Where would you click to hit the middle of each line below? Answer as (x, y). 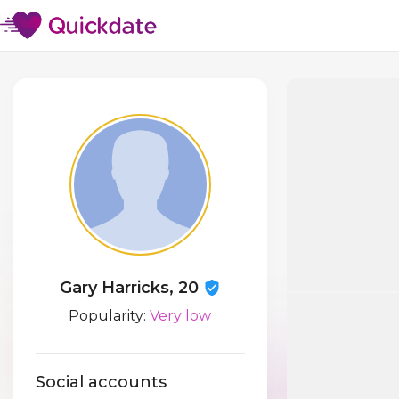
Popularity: (110, 316)
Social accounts (101, 383)
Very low (181, 316)
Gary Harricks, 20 (131, 288)
